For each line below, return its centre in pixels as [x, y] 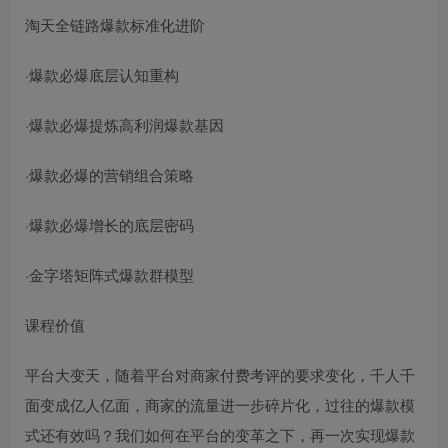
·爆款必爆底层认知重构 [102, 74]
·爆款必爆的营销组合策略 [109, 174]
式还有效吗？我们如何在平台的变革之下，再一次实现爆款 [220, 434]
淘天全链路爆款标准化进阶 [115, 24]
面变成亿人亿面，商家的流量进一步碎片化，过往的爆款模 [220, 404]
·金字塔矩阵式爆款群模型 [109, 274]
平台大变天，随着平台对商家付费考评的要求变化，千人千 [220, 374]
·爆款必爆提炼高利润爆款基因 [124, 124]
